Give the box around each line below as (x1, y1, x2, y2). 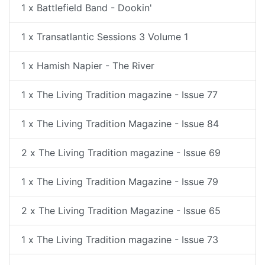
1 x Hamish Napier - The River (21, 60, 154, 72)
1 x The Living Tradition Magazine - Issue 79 (21, 176, 218, 188)
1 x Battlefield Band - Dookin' (21, 2, 152, 14)
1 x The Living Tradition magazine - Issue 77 (21, 89, 218, 101)
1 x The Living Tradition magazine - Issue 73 (21, 234, 218, 245)
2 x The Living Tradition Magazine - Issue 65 (21, 205, 221, 216)
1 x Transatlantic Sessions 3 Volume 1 (21, 31, 188, 43)
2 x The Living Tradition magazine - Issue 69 (21, 147, 221, 159)
